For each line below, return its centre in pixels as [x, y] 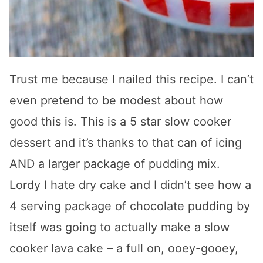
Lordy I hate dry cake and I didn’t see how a [130, 185]
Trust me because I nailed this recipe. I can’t [131, 79]
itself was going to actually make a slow [119, 227]
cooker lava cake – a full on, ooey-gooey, [124, 248]
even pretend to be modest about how [116, 100]
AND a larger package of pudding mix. [115, 163]
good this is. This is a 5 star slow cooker [120, 121]
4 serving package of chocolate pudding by [130, 206]
